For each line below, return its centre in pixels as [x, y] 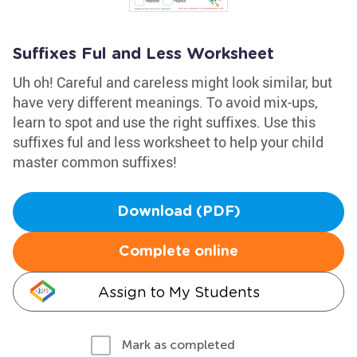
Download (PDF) [178, 212]
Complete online [178, 252]
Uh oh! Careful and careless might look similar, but [173, 82]
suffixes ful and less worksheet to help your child [168, 142]
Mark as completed [178, 345]
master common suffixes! [95, 162]
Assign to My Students [178, 292]
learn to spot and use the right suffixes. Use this [164, 122]
